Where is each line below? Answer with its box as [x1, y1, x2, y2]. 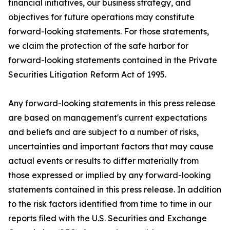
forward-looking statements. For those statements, [8, 26, 209, 36]
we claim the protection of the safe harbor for [8, 41, 188, 51]
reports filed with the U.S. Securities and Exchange [8, 213, 207, 223]
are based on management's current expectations [8, 112, 207, 123]
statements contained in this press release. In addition [8, 184, 221, 195]
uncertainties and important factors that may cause [8, 141, 214, 151]
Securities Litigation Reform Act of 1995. [8, 69, 166, 80]
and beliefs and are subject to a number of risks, [8, 127, 199, 137]
